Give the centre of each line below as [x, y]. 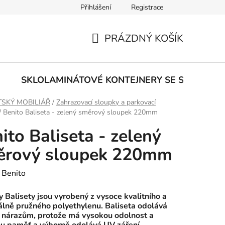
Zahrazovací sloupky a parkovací [106, 102]
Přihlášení [96, 7]
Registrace [147, 7]
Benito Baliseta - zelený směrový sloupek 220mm [80, 113]
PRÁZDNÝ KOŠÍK [144, 38]
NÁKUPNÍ [114, 50]
